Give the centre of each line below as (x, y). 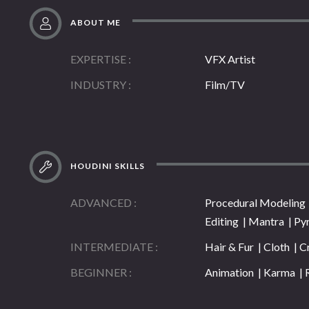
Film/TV (225, 85)
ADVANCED (101, 203)
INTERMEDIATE (112, 247)
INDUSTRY (98, 85)
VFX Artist (230, 59)
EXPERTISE (98, 59)
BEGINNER (99, 272)
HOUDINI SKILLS (107, 166)
